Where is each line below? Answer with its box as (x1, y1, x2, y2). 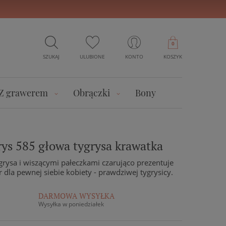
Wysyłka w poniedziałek (38, 200, 104, 208)
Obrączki (73, 87, 110, 98)
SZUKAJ (43, 53, 60, 60)
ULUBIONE (80, 53, 105, 60)
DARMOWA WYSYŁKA (38, 191, 115, 201)
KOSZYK (163, 53, 182, 60)
